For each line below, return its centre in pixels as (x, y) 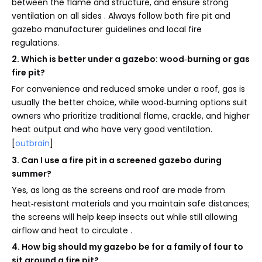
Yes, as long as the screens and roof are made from (118, 190)
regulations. (35, 42)
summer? (32, 173)
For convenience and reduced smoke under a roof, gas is (128, 89)
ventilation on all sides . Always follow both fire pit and (121, 15)
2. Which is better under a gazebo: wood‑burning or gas (131, 59)
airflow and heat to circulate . (72, 230)
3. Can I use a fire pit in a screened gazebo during (117, 160)
